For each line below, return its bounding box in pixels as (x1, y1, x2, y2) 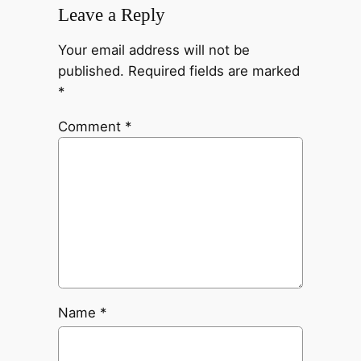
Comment (57, 118, 125, 135)
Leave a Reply (57, 4, 165, 26)
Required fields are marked (127, 63, 300, 80)
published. (57, 63, 124, 80)
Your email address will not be (57, 42, 250, 59)
